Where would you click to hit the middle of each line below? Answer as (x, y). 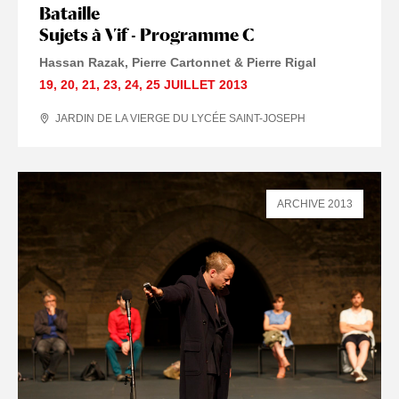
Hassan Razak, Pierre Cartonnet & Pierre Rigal (178, 63)
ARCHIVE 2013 (315, 204)
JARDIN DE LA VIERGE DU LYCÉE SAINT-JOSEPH (180, 119)
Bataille (69, 14)
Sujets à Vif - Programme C (147, 35)
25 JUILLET (181, 85)
